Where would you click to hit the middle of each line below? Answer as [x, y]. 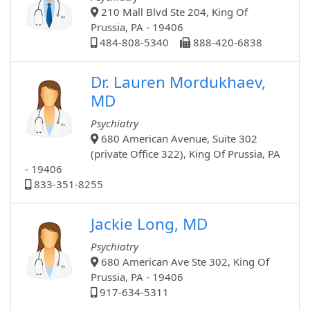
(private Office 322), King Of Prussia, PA [185, 154]
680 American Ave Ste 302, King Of [184, 262]
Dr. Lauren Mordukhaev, [178, 82]
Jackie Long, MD [149, 224]
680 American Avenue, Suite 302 [178, 139]
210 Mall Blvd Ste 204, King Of [173, 12]
